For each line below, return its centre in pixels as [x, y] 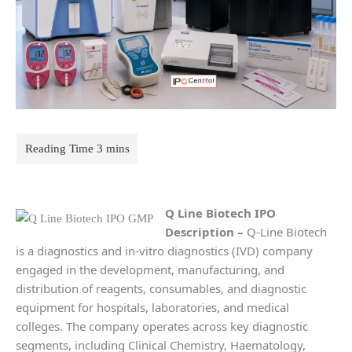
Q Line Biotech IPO [220, 213]
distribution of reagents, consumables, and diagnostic [161, 288]
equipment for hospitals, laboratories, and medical [152, 307]
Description [201, 231]
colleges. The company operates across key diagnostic [162, 326]
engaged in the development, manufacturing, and [150, 269]
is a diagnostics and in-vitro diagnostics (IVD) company [164, 250]
